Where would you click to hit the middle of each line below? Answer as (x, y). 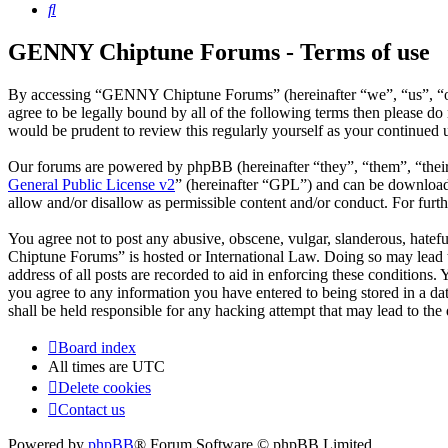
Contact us (91, 410)
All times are (90, 367)
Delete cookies (104, 388)
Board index (97, 348)
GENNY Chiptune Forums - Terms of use (219, 52)
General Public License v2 (91, 185)
